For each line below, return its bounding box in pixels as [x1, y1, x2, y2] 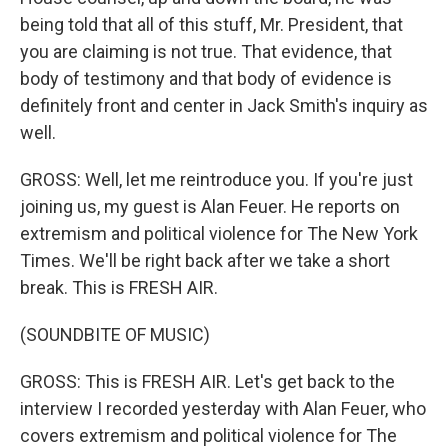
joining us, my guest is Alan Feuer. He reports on [20, 196, 400, 217]
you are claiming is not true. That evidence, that [20, 41, 392, 62]
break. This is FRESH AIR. [20, 277, 218, 298]
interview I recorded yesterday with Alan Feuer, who [20, 398, 426, 419]
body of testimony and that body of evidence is [20, 68, 392, 89]
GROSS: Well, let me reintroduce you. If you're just [20, 169, 413, 190]
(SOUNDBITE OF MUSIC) [20, 324, 210, 345]
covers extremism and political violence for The [20, 425, 397, 446]
